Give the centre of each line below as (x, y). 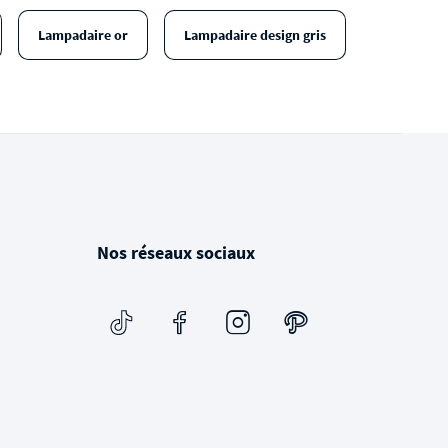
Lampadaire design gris (254, 35)
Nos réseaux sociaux (175, 252)
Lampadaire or (82, 35)
